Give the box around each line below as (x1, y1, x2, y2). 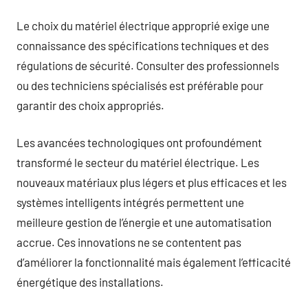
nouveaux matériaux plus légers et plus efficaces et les (16, 175, 287, 189)
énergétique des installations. (16, 275, 164, 289)
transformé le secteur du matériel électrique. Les (16, 155, 259, 169)
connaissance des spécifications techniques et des (16, 38, 269, 52)
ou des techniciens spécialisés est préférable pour (16, 78, 263, 92)
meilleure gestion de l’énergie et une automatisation (16, 215, 272, 229)
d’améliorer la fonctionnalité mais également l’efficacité (16, 255, 291, 269)
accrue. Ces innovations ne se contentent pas (16, 235, 241, 249)
